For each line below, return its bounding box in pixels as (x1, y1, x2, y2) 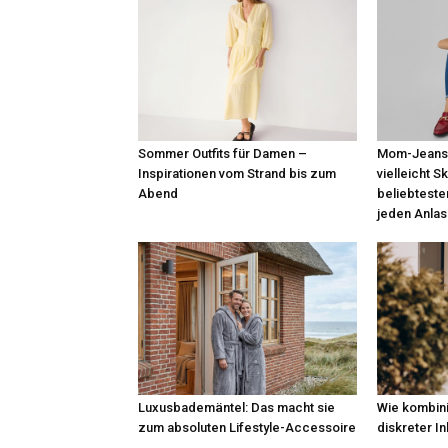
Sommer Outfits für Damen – (138, 145, 307, 161)
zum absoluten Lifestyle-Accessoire (138, 419, 356, 435)
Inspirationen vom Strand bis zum (138, 165, 336, 181)
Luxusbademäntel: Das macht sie (138, 399, 335, 415)
